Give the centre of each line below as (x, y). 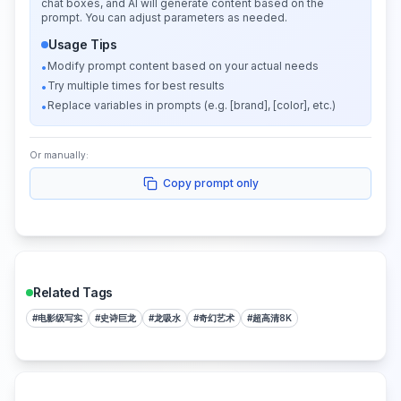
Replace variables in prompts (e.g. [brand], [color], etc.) (192, 105)
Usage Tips (83, 44)
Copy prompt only (210, 183)
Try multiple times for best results (136, 85)
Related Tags (73, 292)
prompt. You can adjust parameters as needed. (164, 17)
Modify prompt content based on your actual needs (183, 66)
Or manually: (59, 155)
